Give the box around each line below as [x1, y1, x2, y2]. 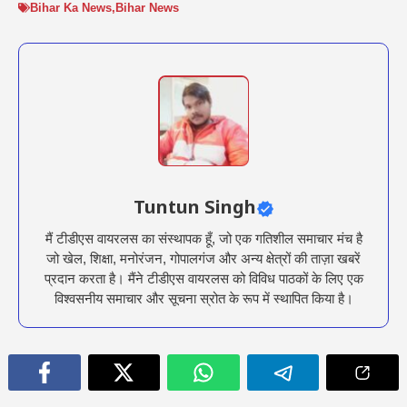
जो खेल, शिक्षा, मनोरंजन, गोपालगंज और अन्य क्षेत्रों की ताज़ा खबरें [46, 251, 361, 267]
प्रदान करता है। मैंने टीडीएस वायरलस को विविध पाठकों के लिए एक [44, 271, 363, 287]
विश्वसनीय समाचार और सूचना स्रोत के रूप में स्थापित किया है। [54, 291, 353, 307]
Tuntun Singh [133, 197, 256, 222]
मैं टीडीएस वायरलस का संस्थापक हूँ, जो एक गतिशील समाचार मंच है [45, 231, 362, 247]
